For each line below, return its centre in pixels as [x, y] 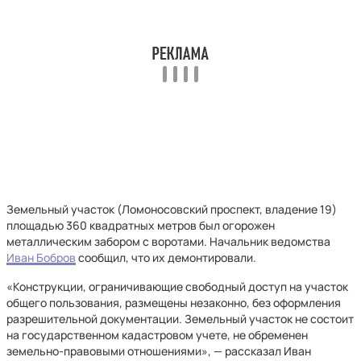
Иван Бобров [41, 257]
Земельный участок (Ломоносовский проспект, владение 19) [172, 209]
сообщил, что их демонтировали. [166, 257]
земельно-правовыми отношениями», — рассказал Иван [159, 351]
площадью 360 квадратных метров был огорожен [141, 225]
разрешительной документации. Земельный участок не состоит [180, 319]
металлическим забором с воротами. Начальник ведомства [168, 241]
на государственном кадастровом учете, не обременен [157, 335]
